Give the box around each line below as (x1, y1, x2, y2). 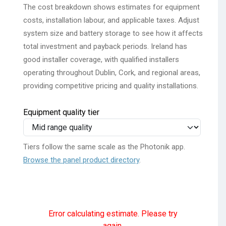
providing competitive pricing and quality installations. (23, 81, 198, 90)
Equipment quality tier (23, 107, 99, 117)
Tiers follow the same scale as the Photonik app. (23, 142, 185, 151)
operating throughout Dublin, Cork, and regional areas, (23, 68, 200, 77)
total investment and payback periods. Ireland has (23, 41, 187, 51)
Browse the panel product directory (23, 155, 139, 164)
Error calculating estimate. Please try (48, 208, 178, 218)
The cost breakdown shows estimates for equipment (23, 2, 200, 12)
